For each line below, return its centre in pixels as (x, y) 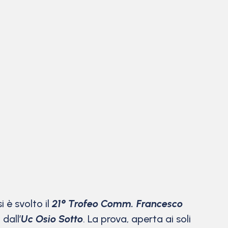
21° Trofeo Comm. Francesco (117, 204)
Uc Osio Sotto (52, 219)
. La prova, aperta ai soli (137, 219)
